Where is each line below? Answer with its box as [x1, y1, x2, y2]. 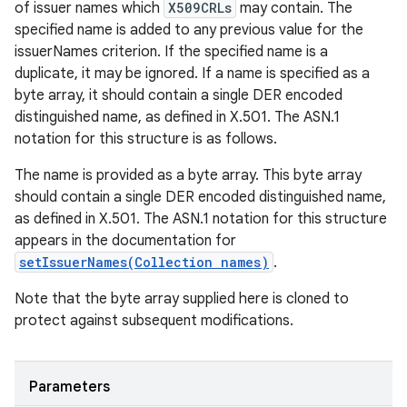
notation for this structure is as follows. [15, 130, 277, 148]
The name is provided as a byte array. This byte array [15, 166, 362, 184]
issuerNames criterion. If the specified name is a [15, 43, 328, 61]
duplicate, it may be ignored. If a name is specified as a [15, 65, 370, 83]
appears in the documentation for [15, 232, 236, 250]
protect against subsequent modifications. [15, 312, 293, 330]
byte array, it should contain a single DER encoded [15, 86, 342, 104]
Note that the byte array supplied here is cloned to [15, 290, 349, 308]
